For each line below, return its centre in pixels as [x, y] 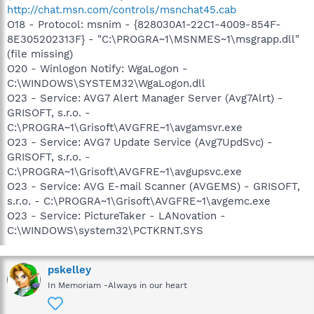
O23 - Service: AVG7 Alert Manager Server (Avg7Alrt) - [145, 98]
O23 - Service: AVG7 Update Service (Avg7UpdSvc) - [140, 142]
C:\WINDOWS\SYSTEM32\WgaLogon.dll [106, 83]
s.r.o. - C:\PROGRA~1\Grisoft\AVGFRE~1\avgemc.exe [139, 201]
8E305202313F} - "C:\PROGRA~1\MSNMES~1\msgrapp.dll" [153, 39]
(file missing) [40, 54]
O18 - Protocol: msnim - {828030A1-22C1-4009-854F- [144, 24]
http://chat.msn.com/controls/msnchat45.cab [122, 9]
